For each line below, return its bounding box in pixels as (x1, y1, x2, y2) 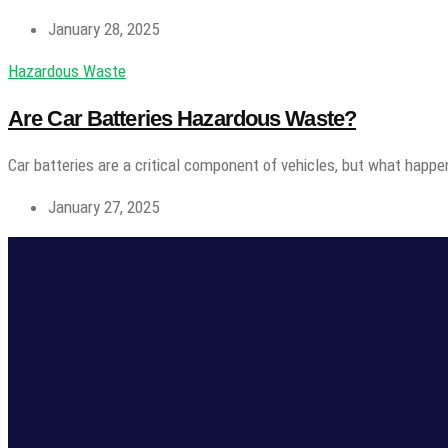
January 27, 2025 (48, 197, 159, 217)
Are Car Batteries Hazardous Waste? (8, 105, 357, 131)
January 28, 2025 (48, 18, 159, 39)
